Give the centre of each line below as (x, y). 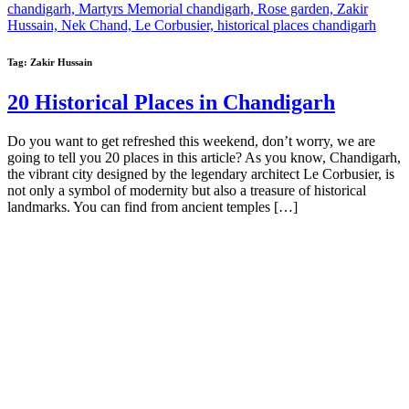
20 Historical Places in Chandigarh (171, 102)
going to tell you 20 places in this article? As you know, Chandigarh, (204, 157)
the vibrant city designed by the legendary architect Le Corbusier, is (201, 173)
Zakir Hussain (61, 62)
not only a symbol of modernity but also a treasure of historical (187, 190)
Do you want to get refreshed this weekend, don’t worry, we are (191, 141)
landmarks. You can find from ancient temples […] (152, 206)
